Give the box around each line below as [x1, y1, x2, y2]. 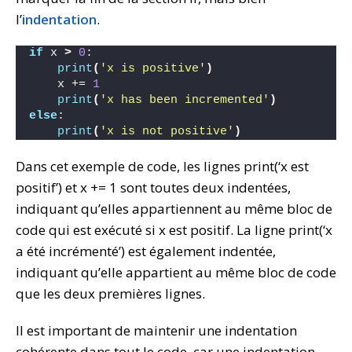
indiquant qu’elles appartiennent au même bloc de [16, 200, 332, 218]
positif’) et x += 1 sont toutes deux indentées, [16, 178, 291, 197]
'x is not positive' [100, 125, 234, 139]
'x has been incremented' [100, 93, 269, 108]
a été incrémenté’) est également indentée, [16, 242, 276, 261]
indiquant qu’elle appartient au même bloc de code [16, 263, 336, 282]
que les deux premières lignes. [16, 284, 205, 303]
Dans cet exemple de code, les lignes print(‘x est [16, 157, 309, 176]
